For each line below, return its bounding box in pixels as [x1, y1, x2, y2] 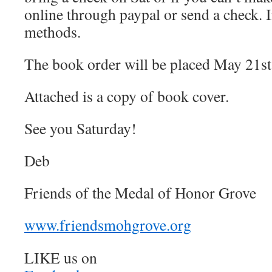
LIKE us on [24, 247, 97, 268]
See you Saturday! [24, 118, 137, 138]
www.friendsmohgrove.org [24, 214, 191, 235]
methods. [24, 21, 81, 42]
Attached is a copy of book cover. [24, 86, 229, 106]
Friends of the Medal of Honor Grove [24, 182, 256, 203]
